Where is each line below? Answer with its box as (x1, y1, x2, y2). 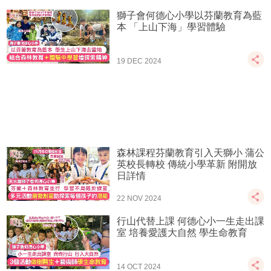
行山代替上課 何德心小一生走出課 (117, 216, 265, 227)
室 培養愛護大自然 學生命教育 (117, 227, 248, 238)
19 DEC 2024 (117, 57, 162, 66)
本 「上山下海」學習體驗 (117, 22, 226, 33)
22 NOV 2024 (117, 194, 162, 203)
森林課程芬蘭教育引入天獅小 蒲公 (117, 148, 265, 158)
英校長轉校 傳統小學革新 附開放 (117, 159, 258, 170)
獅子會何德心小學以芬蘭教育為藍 (117, 10, 263, 21)
